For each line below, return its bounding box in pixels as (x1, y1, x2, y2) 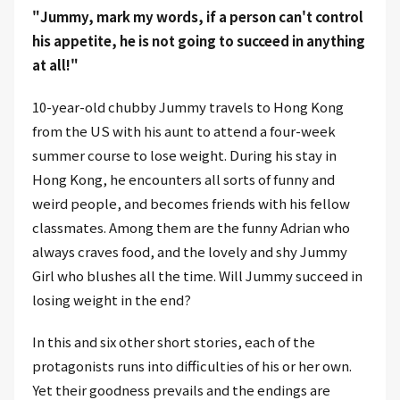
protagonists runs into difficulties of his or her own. (32, 355, 352, 375)
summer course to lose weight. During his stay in (32, 145, 337, 164)
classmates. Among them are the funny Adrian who (32, 217, 350, 237)
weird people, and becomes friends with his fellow (32, 193, 350, 212)
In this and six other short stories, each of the (32, 331, 315, 351)
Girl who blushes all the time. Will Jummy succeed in (32, 265, 362, 285)
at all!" (32, 54, 79, 74)
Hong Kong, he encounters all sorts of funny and (32, 169, 335, 188)
